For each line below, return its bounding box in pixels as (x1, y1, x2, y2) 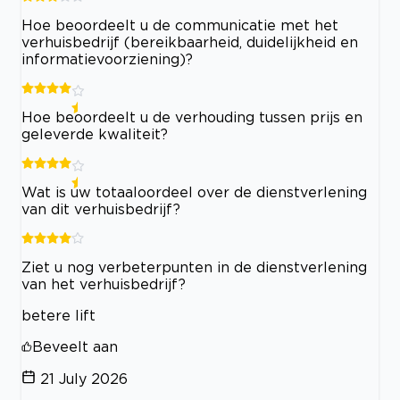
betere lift (21, 306, 96, 323)
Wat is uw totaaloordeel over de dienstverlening (21, 183, 367, 200)
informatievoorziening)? (21, 50, 193, 67)
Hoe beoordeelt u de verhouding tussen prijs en (21, 108, 362, 125)
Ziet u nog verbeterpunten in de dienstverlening (21, 258, 367, 275)
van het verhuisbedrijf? (21, 275, 186, 292)
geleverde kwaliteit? (21, 125, 168, 142)
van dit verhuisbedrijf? (21, 200, 180, 217)
